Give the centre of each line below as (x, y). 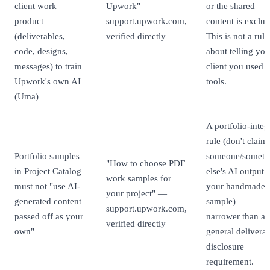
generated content (48, 201)
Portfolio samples (47, 156)
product (29, 21)
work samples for (139, 178)
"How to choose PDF (146, 163)
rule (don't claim (237, 141)
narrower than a (236, 216)
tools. (216, 81)
